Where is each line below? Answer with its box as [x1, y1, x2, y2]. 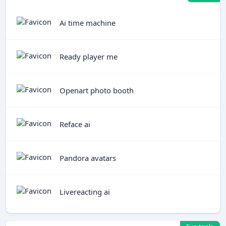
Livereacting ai [60, 186, 110, 197]
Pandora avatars [60, 152, 116, 163]
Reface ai [60, 119, 90, 129]
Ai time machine [60, 17, 116, 28]
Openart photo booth [60, 85, 134, 95]
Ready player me [60, 51, 118, 62]
